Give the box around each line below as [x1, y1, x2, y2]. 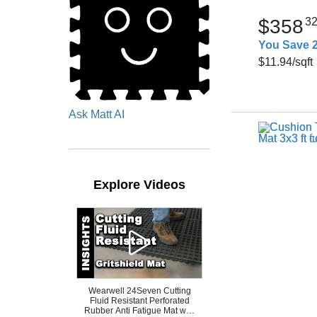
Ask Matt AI [69, 108, 125, 120]
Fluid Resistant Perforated [89, 295, 190, 306]
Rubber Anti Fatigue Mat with [83, 305, 195, 316]
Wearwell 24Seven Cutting [88, 285, 191, 296]
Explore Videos [93, 177, 185, 192]
